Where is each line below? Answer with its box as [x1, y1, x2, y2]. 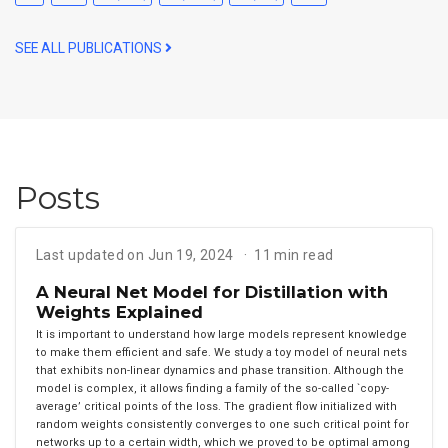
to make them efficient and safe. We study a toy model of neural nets [36, 345, 407, 359]
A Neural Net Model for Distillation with [36, 282, 388, 303]
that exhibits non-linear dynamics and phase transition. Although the [36, 363, 404, 377]
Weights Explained [36, 302, 203, 323]
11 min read [254, 247, 334, 264]
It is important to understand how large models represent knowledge [36, 327, 407, 341]
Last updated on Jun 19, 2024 [36, 247, 234, 264]
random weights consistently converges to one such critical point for [36, 417, 409, 431]
